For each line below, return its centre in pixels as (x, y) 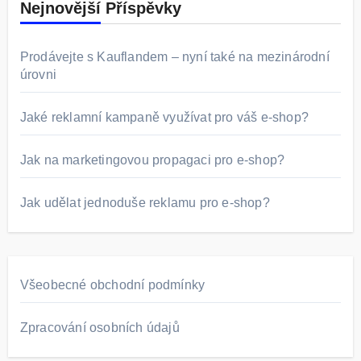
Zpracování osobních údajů (100, 328)
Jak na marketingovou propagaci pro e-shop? (152, 160)
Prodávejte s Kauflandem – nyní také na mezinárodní (174, 57)
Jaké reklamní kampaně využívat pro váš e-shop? (164, 118)
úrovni (38, 75)
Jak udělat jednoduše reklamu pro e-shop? (145, 203)
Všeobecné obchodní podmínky (112, 285)
